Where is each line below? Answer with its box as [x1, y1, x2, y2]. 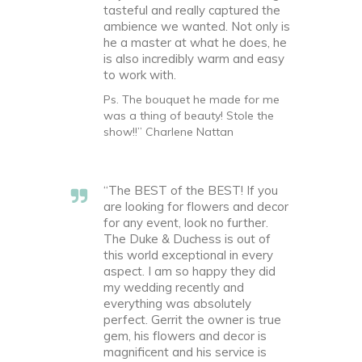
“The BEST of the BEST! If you [103, 183, 278, 198]
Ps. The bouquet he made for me [103, 92, 280, 107]
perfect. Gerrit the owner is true [103, 312, 281, 327]
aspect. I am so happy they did [103, 263, 276, 279]
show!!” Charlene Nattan [103, 124, 234, 139]
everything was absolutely [103, 296, 251, 311]
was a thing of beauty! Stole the [103, 108, 274, 123]
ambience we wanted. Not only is [103, 19, 290, 34]
